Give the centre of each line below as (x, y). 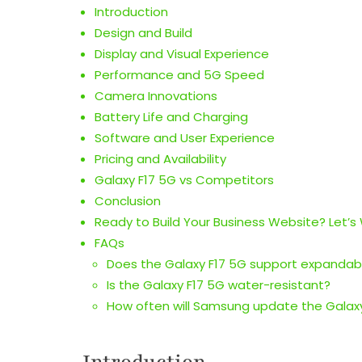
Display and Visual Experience (182, 54)
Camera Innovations (156, 96)
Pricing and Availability (160, 159)
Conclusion (128, 201)
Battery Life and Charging (171, 117)
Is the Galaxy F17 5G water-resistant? (219, 285)
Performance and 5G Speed (179, 75)
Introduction (131, 12)
